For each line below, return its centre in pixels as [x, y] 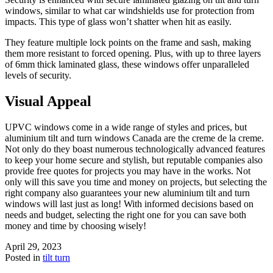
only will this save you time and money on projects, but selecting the [136, 182]
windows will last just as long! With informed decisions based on [129, 204]
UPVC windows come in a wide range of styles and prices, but [126, 127]
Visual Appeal [48, 101]
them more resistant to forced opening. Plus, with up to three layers [133, 53]
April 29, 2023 [33, 246]
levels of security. [38, 75]
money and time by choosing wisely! [76, 225]
